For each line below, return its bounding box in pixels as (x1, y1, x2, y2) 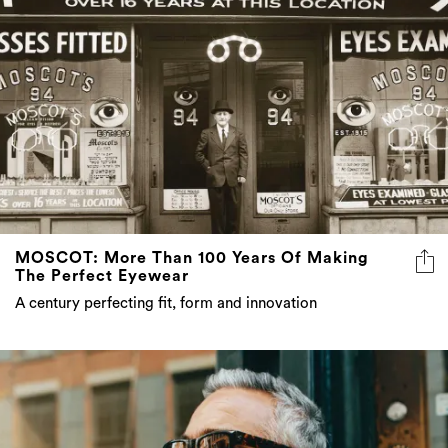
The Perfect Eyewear (15, 267, 189, 284)
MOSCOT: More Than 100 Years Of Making (15, 249, 369, 266)
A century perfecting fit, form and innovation (15, 295, 317, 311)
